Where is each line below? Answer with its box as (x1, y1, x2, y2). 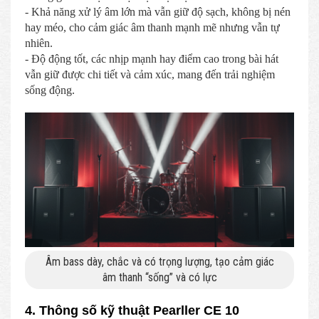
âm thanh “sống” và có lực (102, 270, 217, 284)
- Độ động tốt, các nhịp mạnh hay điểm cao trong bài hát (25, 52, 278, 65)
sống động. (25, 83, 75, 96)
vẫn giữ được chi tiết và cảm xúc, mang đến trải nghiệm (25, 68, 275, 80)
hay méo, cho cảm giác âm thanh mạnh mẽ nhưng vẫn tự (25, 21, 280, 33)
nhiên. (25, 36, 53, 49)
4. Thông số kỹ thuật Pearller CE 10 (25, 303, 239, 318)
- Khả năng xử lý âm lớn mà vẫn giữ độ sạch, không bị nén (25, 5, 291, 18)
